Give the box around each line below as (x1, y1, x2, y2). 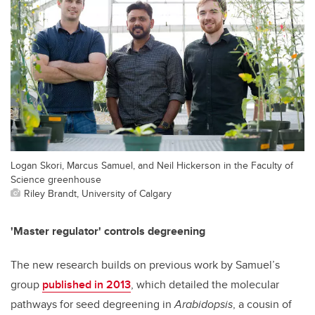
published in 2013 (42, 276, 131, 292)
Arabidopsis (174, 295, 233, 312)
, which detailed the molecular (131, 276, 279, 292)
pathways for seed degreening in (11, 295, 174, 312)
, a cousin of (233, 295, 292, 312)
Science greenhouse (11, 171, 101, 186)
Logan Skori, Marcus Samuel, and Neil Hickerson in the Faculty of (11, 157, 293, 172)
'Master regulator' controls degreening (11, 222, 205, 239)
